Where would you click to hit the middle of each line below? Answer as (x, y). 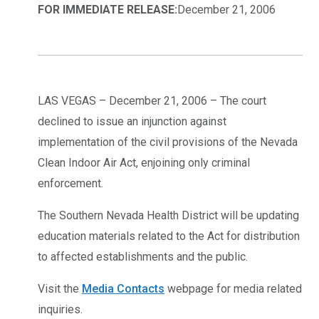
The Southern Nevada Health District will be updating (168, 215)
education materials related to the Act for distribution (169, 236)
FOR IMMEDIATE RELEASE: (108, 9)
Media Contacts (123, 288)
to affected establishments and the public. (143, 256)
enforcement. (70, 183)
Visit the (60, 288)
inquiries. (60, 309)
